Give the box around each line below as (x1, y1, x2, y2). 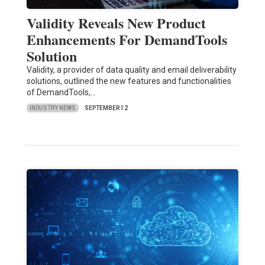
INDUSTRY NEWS (29, 104, 76, 111)
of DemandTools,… (26, 88, 96, 98)
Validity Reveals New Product (26, 12, 206, 34)
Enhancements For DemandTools (26, 29, 227, 50)
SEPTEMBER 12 (84, 105, 128, 112)
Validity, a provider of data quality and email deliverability (26, 65, 237, 75)
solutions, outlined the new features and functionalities (26, 76, 231, 86)
